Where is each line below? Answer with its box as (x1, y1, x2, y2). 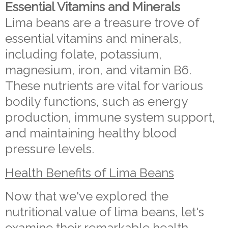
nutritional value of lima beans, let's (5, 205, 204, 220)
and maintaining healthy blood (5, 125, 177, 140)
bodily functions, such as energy (5, 94, 187, 109)
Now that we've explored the (5, 189, 168, 204)
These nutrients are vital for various (5, 78, 203, 93)
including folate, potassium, (5, 46, 162, 62)
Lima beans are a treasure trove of (5, 15, 199, 30)
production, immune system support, (5, 109, 215, 125)
